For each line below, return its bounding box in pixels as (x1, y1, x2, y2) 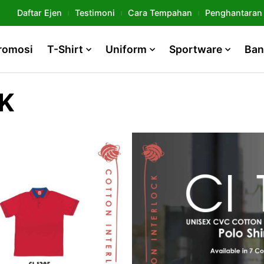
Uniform (105, 43, 147, 55)
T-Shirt (47, 43, 83, 55)
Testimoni (75, 8, 115, 18)
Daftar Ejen (17, 8, 62, 18)
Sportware (169, 43, 222, 55)
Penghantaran (205, 8, 262, 18)
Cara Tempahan (128, 8, 192, 18)
